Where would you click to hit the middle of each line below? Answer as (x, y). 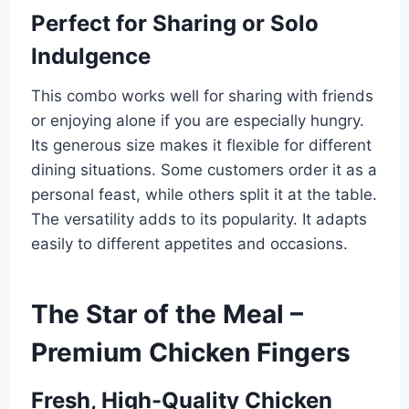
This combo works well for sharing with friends (202, 95)
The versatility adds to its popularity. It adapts (199, 219)
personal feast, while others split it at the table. (204, 194)
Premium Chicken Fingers (190, 352)
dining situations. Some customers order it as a (204, 169)
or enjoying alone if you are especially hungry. (197, 120)
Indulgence (90, 56)
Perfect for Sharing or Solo (174, 23)
